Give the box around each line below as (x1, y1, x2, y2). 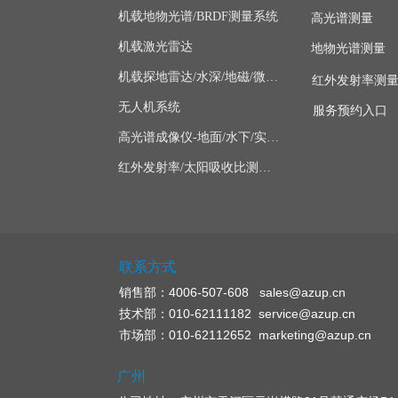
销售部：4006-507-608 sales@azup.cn (119, 285, 346, 299)
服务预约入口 (313, 104, 387, 117)
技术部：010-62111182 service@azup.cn (119, 306, 355, 321)
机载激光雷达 (118, 40, 193, 53)
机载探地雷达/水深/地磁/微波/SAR (266, 70, 278, 84)
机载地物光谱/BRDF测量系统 (118, 10, 278, 23)
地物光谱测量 (311, 42, 386, 55)
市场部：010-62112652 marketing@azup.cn (119, 328, 371, 342)
